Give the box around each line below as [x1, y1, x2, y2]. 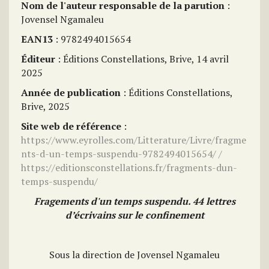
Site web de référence [21, 119, 121, 133]
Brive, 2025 [21, 100, 70, 113]
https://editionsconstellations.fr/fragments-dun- [21, 161, 237, 174]
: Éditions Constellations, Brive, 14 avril [55, 52, 229, 65]
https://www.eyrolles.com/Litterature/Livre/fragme [21, 133, 246, 147]
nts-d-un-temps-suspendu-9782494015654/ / [21, 147, 222, 160]
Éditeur [21, 52, 55, 65]
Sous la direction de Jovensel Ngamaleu [49, 248, 220, 261]
